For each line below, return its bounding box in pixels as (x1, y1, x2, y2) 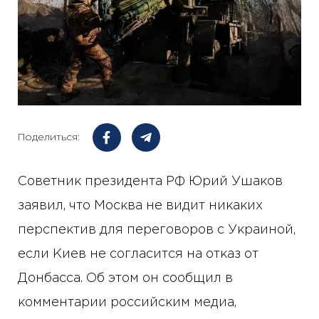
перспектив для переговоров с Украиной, (18, 224, 296, 236)
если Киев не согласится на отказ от (18, 249, 258, 261)
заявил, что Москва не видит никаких (18, 200, 263, 212)
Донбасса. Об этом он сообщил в (18, 273, 233, 285)
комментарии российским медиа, (18, 297, 236, 309)
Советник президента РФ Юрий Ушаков (18, 176, 283, 188)
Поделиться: (18, 132, 80, 142)
